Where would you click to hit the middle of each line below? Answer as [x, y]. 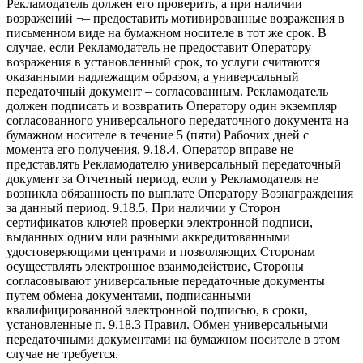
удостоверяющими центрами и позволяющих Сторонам [161, 252]
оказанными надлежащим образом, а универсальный [153, 77]
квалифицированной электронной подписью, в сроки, [157, 310]
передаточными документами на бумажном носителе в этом [173, 340]
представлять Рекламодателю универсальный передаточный [174, 164]
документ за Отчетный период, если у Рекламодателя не [162, 179]
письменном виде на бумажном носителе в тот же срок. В [167, 33]
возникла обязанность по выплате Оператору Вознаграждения [180, 194]
